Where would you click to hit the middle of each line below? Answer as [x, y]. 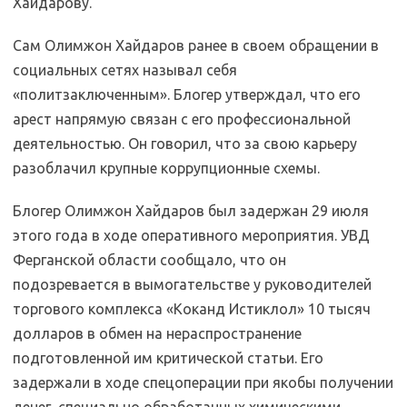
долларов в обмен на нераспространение [157, 333]
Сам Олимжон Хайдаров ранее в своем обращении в [196, 45]
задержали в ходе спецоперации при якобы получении [203, 382]
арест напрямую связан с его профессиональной [182, 119]
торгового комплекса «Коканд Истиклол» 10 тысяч [192, 309]
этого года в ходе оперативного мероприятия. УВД [191, 235]
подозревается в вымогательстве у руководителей [192, 284]
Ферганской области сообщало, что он [149, 260]
